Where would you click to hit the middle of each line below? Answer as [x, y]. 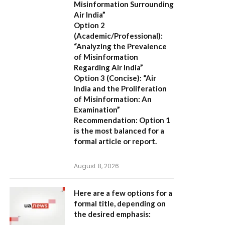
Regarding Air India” [108, 67]
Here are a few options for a [123, 193]
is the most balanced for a [119, 131]
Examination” [97, 109]
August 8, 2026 [96, 166]
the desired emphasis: [112, 214]
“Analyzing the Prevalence [120, 46]
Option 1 [154, 120]
